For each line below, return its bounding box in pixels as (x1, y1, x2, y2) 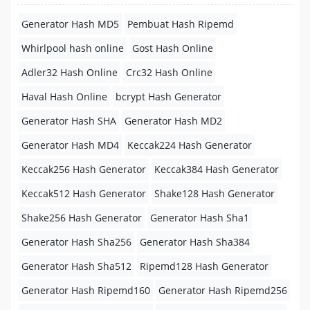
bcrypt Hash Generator (116, 90, 221, 103)
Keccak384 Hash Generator (154, 163, 279, 176)
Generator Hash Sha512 (21, 259, 131, 273)
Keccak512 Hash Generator (21, 187, 146, 200)
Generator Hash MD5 (21, 17, 119, 30)
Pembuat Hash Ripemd (127, 17, 234, 30)
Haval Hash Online (21, 90, 107, 103)
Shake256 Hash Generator (21, 211, 142, 224)
